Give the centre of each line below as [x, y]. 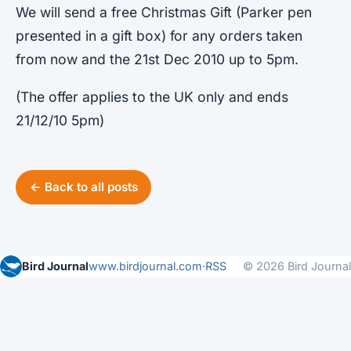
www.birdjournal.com [145, 266]
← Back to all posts [83, 187]
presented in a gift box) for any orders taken [159, 36]
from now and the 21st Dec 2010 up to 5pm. [157, 60]
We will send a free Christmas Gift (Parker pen [164, 13]
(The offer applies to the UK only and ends [152, 96]
